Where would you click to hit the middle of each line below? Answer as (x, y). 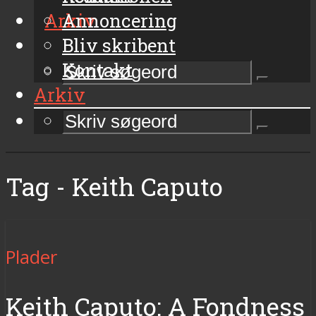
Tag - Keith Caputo (114, 186)
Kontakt (97, 69)
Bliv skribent (119, 45)
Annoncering (120, 20)
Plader (31, 257)
